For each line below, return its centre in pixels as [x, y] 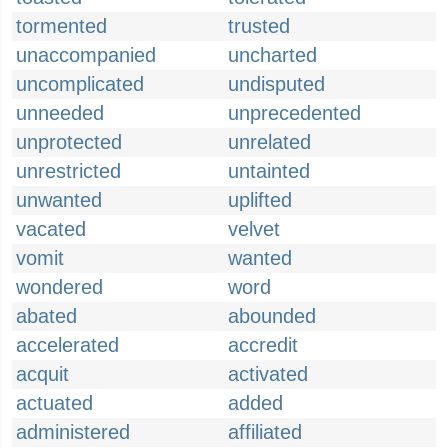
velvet [254, 229]
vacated [51, 229]
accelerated [67, 345]
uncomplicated [80, 84]
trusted [259, 26]
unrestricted [68, 171]
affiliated [265, 432]
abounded [272, 316]
